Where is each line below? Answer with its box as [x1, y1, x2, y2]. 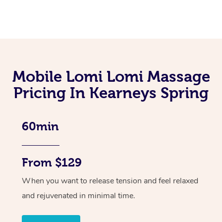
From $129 [22, 156, 82, 169]
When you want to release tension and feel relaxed [22, 175, 198, 186]
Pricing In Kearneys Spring [13, 84, 209, 101]
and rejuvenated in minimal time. [22, 190, 135, 201]
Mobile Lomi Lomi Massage [12, 67, 210, 85]
